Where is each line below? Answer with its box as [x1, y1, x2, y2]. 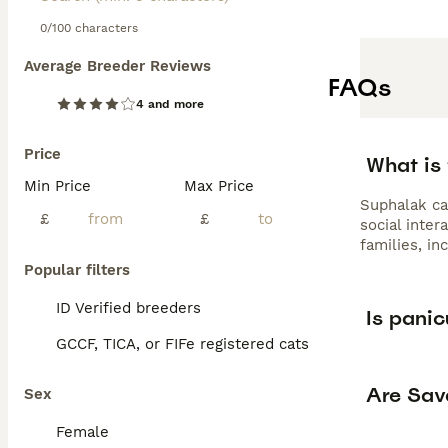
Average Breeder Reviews [24, 57, 211, 75]
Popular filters [24, 261, 130, 279]
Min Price [24, 177, 91, 195]
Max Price [184, 177, 254, 195]
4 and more [136, 97, 204, 111]
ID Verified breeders [56, 299, 201, 317]
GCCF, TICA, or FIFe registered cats [56, 335, 309, 353]
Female [56, 423, 109, 441]
